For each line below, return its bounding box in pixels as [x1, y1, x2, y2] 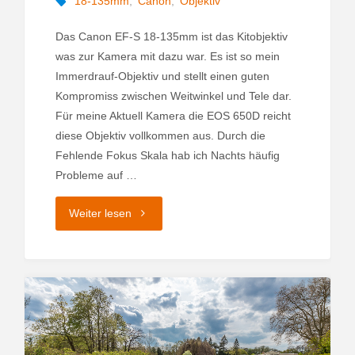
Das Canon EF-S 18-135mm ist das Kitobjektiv [55, 29, 288, 43]
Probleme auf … [55, 168, 137, 181]
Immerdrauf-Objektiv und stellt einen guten [55, 69, 269, 82]
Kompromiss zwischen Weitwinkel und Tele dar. [55, 89, 292, 102]
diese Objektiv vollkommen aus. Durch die [55, 128, 265, 142]
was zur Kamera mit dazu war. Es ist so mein [55, 49, 280, 63]
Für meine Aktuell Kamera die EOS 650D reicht [55, 109, 291, 122]
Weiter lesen [68, 206, 132, 219]
